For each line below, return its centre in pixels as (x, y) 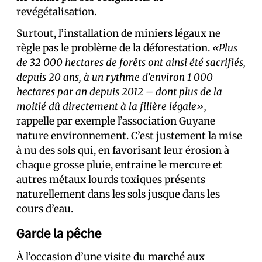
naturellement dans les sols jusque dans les (118, 194)
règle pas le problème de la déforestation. (114, 48)
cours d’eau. (45, 209)
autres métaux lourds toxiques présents (111, 180)
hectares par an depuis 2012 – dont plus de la (119, 92)
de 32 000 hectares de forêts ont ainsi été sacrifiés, (131, 63)
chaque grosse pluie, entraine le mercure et (119, 165)
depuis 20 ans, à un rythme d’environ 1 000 (115, 77)
